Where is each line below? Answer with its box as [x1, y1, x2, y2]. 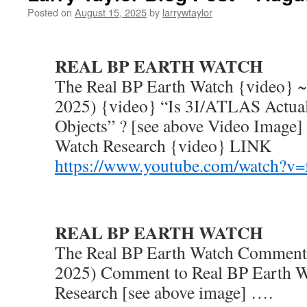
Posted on [27, 5, 72, 19]
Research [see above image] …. [55, 280, 273, 304]
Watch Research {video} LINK [55, 134, 271, 157]
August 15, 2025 [75, 5, 147, 19]
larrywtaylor [162, 5, 212, 19]
